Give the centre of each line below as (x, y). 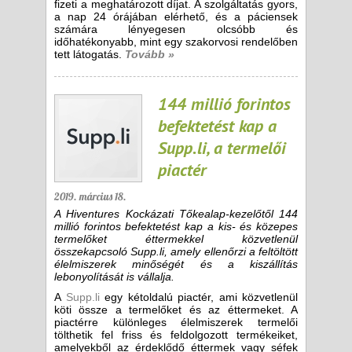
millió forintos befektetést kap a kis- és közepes (176, 226)
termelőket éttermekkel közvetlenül (176, 239)
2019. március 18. (90, 196)
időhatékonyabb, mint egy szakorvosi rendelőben (176, 42)
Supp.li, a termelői (222, 148)
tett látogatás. (88, 54)
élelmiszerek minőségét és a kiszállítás (176, 264)
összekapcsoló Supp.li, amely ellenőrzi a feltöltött (176, 251)
